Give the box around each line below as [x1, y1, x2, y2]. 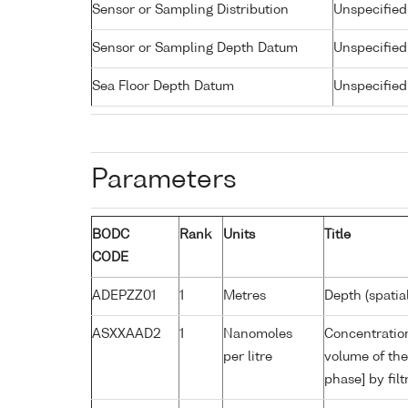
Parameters [91, 167, 237, 193]
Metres [223, 289, 266, 302]
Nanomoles [223, 327, 292, 341]
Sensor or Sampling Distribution [92, 3, 289, 16]
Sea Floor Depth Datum [92, 79, 234, 93]
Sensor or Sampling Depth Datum [92, 41, 298, 55]
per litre [223, 350, 272, 363]
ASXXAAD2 [92, 327, 161, 341]
